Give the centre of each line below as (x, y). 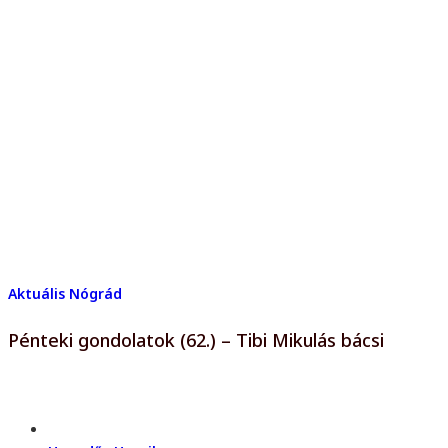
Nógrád (95, 293)
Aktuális (36, 293)
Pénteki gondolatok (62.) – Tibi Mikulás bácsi (196, 339)
